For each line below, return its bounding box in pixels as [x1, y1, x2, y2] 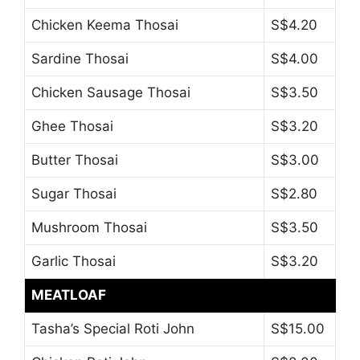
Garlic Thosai [31, 253, 116, 270]
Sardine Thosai [31, 51, 129, 67]
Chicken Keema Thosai [31, 17, 178, 34]
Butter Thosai [31, 152, 118, 169]
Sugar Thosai [31, 186, 117, 202]
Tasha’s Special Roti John [31, 321, 194, 337]
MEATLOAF [31, 287, 106, 304]
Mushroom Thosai [31, 219, 147, 236]
